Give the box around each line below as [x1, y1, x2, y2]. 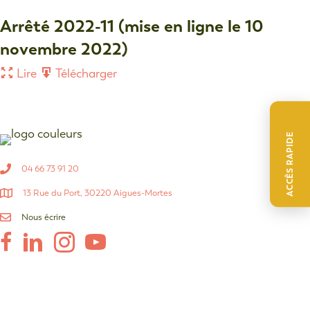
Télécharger [53, 66, 117, 81]
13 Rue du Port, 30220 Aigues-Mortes [23, 187, 172, 198]
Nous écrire [21, 211, 66, 222]
